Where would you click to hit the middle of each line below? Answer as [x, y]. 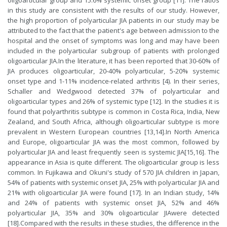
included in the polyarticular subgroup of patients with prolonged [113, 51]
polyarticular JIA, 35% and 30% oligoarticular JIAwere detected [113, 213]
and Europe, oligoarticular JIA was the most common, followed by [113, 142]
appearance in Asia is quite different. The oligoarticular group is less [113, 162]
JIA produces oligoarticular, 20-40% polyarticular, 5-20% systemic [113, 71]
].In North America [191, 132]
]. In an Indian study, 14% [179, 193]
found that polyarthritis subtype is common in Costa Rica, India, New [113, 111]
